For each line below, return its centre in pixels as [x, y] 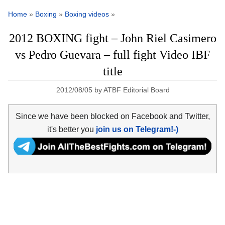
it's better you [71, 129]
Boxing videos [87, 14]
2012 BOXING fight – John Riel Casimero [113, 38]
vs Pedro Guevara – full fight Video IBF [113, 55]
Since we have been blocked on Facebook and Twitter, [113, 116]
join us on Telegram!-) [137, 129]
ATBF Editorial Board [137, 90]
